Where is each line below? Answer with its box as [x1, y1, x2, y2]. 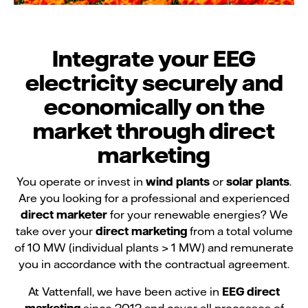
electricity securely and [25, 69, 283, 95]
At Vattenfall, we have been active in [28, 284, 222, 298]
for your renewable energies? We [107, 207, 288, 221]
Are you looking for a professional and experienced [19, 190, 289, 204]
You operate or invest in [16, 174, 146, 188]
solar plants [226, 174, 289, 188]
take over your [15, 223, 93, 237]
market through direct [33, 117, 275, 143]
